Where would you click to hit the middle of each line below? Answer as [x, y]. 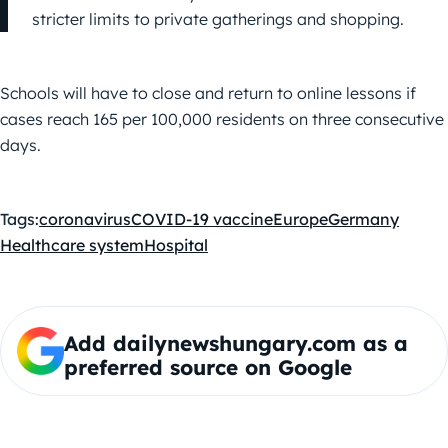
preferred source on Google [207, 366]
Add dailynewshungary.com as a [235, 342]
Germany [363, 218]
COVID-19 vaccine [202, 218]
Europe [300, 218]
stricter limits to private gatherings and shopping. [218, 18]
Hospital [176, 244]
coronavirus [85, 218]
